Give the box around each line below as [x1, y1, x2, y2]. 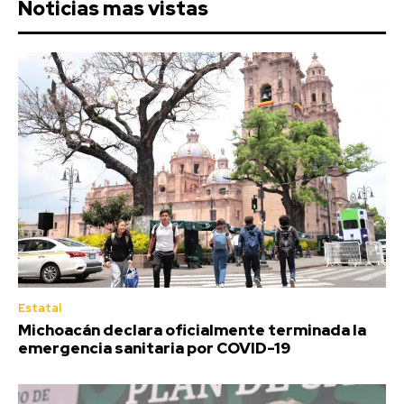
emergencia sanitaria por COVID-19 [18, 337, 290, 358]
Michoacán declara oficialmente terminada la [18, 319, 366, 340]
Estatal [18, 299, 61, 316]
